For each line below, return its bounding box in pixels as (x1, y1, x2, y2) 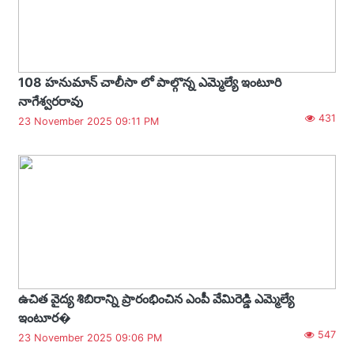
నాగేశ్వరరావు (18, 92, 83, 109)
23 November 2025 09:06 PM (18, 331, 162, 344)
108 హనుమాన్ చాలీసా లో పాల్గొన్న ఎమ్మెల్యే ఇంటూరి (18, 73, 281, 90)
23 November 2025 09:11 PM (18, 115, 159, 127)
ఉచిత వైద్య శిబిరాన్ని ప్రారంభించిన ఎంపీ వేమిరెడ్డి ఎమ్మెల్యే (18, 290, 294, 307)
